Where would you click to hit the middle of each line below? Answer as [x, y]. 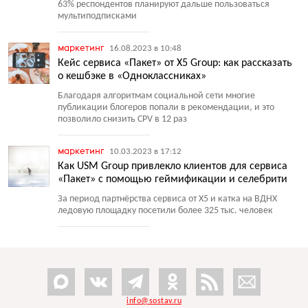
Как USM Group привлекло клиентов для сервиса [173, 166]
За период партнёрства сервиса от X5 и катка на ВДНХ [167, 199]
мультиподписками [97, 16]
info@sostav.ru [154, 301]
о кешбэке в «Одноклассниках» [132, 76]
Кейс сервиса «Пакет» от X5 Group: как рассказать [175, 63]
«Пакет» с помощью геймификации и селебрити [173, 179]
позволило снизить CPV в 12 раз [122, 119]
